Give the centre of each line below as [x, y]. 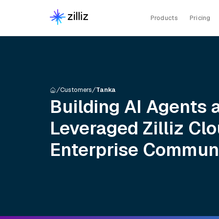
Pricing [200, 18]
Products [164, 18]
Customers [76, 90]
